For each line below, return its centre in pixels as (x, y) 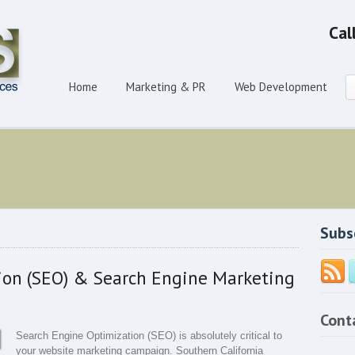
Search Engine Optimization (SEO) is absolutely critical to (149, 336)
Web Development (281, 87)
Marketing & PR (166, 87)
